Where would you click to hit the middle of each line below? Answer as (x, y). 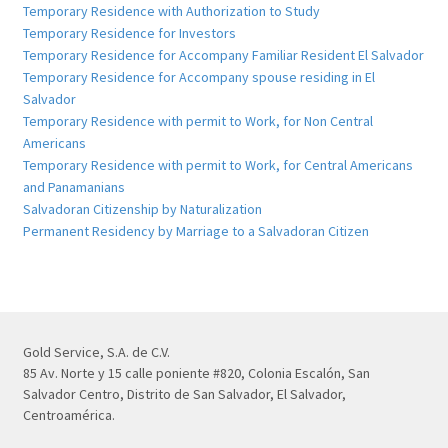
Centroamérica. (68, 414)
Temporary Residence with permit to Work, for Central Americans (217, 164)
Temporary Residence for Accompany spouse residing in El (198, 76)
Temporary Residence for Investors (129, 32)
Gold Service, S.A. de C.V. (96, 351)
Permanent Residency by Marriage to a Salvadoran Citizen (195, 230)
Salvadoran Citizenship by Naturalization (142, 208)
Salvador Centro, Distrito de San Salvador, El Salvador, (184, 393)
